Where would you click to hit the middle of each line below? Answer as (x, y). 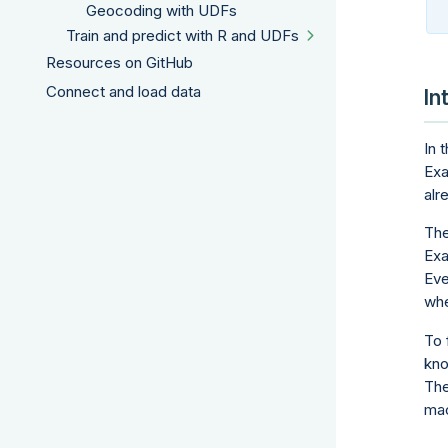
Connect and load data (123, 92)
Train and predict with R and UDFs (182, 36)
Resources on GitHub (119, 63)
